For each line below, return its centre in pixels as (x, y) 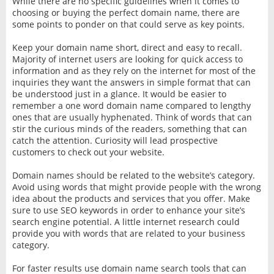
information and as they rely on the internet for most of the (134, 70)
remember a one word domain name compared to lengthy (131, 105)
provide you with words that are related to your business (128, 233)
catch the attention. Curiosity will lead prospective (115, 140)
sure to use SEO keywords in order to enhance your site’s (128, 210)
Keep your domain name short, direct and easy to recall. (127, 47)
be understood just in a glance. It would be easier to (119, 94)
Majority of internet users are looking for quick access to (127, 59)
